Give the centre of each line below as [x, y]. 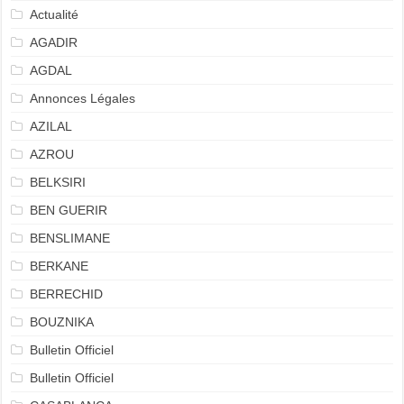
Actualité [54, 14]
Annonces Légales [82, 98]
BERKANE [59, 266]
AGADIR [53, 42]
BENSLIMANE [69, 238]
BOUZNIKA [61, 322]
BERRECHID [68, 294]
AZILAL [50, 126]
